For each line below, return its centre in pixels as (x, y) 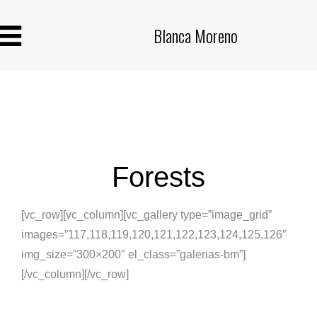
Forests (158, 177)
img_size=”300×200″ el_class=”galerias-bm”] (133, 254)
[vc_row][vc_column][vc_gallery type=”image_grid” (146, 215)
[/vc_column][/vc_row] (75, 274)
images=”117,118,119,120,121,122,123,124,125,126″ (154, 235)
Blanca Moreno (196, 35)
